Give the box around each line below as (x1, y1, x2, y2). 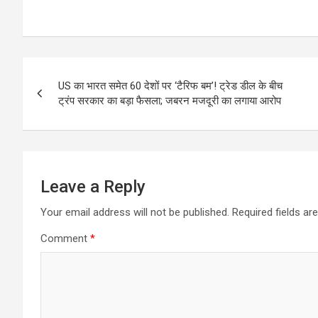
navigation (22, 86, 128, 114)
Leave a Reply (40, 176, 146, 197)
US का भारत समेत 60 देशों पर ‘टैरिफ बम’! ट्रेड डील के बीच (58, 79, 283, 92)
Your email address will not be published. (40, 205, 229, 219)
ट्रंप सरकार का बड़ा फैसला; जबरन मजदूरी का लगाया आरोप (58, 94, 281, 107)
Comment (40, 231, 90, 245)
